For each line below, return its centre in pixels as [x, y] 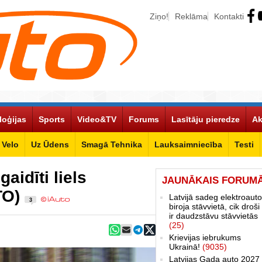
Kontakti [229, 16]
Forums [144, 119]
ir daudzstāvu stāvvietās [213, 216]
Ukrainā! [186, 247]
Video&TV [97, 119]
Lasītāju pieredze [206, 119]
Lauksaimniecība [188, 144]
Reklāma [191, 16]
